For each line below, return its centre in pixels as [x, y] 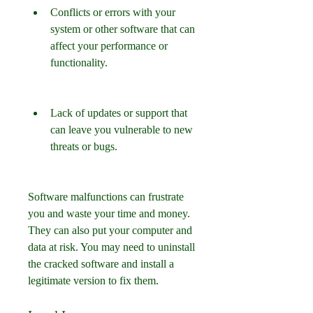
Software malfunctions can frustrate [106, 197]
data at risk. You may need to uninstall [111, 247]
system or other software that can [123, 29]
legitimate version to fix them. [93, 281]
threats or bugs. [84, 146]
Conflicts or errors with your [113, 12]
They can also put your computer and [110, 230]
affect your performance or [109, 46]
